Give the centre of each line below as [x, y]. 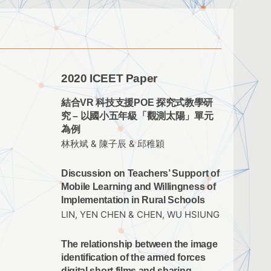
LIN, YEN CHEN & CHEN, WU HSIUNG [140, 215]
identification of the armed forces [133, 258]
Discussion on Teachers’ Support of [140, 174]
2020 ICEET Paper [109, 78]
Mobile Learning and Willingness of [139, 187]
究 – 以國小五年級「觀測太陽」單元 [137, 116]
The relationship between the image [139, 244]
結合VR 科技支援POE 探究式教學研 [137, 103]
